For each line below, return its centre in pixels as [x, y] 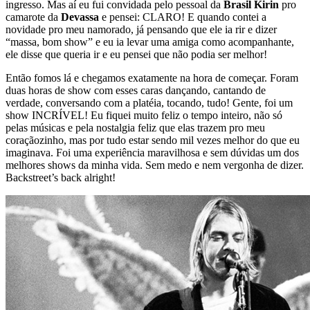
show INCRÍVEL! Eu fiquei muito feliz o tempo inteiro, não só [144, 115]
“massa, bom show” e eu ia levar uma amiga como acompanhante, [150, 42]
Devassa [80, 17]
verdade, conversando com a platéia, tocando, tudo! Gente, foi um [149, 102]
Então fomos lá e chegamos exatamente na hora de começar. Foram [152, 77]
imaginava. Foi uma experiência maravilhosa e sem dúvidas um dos [152, 152]
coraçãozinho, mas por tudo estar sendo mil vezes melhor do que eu [153, 140]
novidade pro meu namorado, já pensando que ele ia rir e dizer [141, 29]
